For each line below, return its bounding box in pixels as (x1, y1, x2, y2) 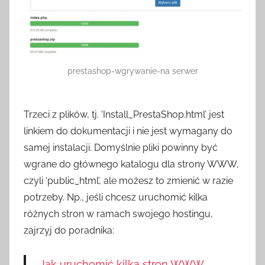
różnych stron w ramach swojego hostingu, (24, 208, 213, 220)
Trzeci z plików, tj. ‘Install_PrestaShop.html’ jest (24, 109, 224, 121)
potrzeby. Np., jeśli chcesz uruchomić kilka (24, 192, 208, 203)
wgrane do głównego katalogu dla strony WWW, (24, 159, 239, 170)
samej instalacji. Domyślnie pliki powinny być (24, 142, 218, 154)
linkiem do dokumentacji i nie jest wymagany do (24, 125, 232, 137)
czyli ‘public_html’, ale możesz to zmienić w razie (24, 175, 233, 187)
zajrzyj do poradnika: (24, 225, 114, 237)
